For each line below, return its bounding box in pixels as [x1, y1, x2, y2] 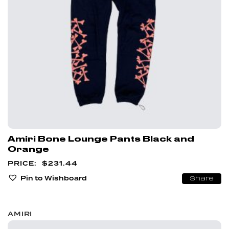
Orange [8, 145, 49, 154]
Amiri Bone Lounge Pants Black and [8, 134, 194, 144]
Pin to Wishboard [20, 174, 87, 182]
